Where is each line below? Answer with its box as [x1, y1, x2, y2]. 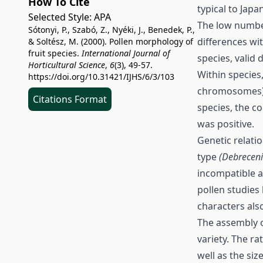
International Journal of [82, 48, 170, 59]
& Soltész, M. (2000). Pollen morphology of [28, 36, 193, 47]
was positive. [197, 117, 254, 130]
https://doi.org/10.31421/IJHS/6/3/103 [28, 71, 174, 82]
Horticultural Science [28, 59, 105, 70]
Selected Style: [28, 11, 94, 23]
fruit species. [28, 48, 82, 59]
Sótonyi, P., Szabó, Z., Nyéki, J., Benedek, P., [28, 24, 195, 35]
